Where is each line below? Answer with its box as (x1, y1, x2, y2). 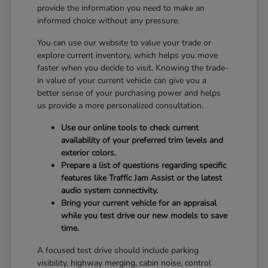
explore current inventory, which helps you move (37, 49, 218, 61)
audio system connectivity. (61, 184, 159, 196)
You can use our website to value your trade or (37, 36, 212, 48)
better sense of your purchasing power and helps (37, 87, 221, 99)
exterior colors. (61, 147, 117, 159)
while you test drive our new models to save (61, 209, 228, 221)
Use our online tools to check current (61, 121, 199, 133)
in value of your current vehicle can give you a (37, 74, 207, 86)
